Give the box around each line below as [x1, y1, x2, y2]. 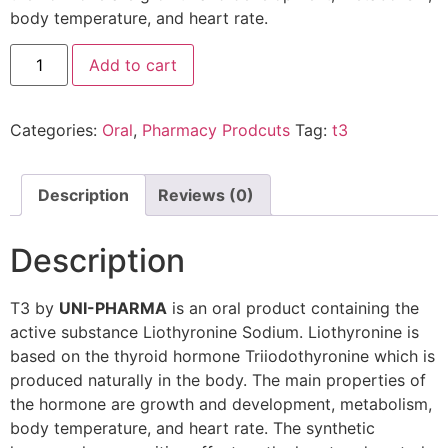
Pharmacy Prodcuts [142, 120, 290, 141]
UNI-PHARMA [59, 297, 167, 318]
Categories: [10, 120, 102, 141]
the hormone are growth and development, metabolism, [10, 393, 432, 414]
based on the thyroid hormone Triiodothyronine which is [10, 345, 435, 366]
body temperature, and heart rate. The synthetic [10, 417, 375, 438]
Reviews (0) [158, 185, 254, 206]
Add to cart [89, 55, 178, 76]
